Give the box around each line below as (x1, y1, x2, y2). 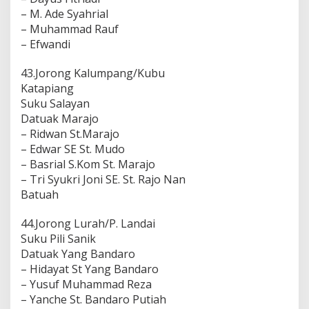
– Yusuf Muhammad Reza (21, 276, 152, 292)
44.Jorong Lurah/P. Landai (21, 215, 155, 231)
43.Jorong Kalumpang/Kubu (21, 65, 165, 81)
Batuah (21, 186, 59, 202)
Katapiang (21, 80, 74, 96)
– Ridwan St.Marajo (21, 126, 119, 141)
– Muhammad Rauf (21, 21, 119, 37)
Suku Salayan (21, 95, 90, 111)
